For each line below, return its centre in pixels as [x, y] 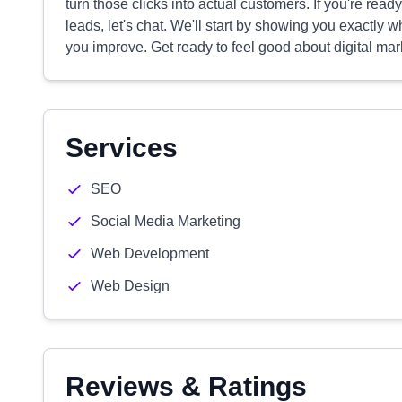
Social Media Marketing [166, 221]
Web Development [150, 253]
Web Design [130, 286]
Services [122, 148]
